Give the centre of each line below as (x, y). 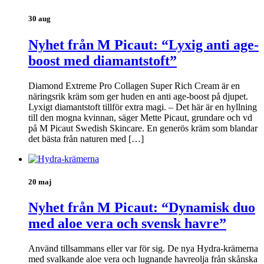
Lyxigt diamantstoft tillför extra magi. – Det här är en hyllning (143, 107)
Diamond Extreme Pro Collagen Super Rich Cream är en (134, 85)
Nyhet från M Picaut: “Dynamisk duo (142, 207)
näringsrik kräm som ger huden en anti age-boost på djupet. (138, 96)
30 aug (39, 19)
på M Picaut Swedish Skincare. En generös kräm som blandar (143, 128)
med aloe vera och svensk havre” (127, 223)
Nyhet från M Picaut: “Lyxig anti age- (143, 44)
